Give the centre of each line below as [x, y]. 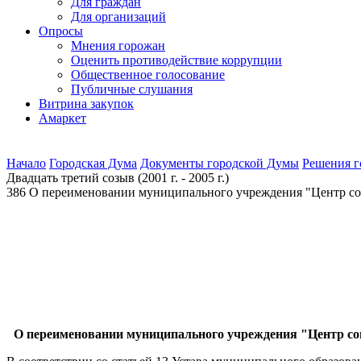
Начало [26, 163]
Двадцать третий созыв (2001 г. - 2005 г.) [118, 178]
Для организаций [118, 17]
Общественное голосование [148, 75]
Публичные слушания [132, 89]
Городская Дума [93, 163]
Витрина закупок [86, 104]
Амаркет [62, 118]
